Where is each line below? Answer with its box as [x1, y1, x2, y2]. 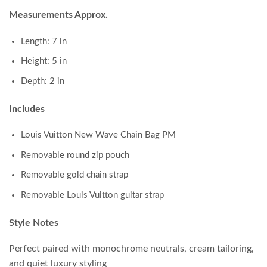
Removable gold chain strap [21, 170, 128, 180]
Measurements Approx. [9, 10, 108, 20]
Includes [9, 104, 45, 114]
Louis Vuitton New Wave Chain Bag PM [21, 131, 176, 140]
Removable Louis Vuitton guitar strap [21, 190, 164, 200]
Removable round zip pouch [21, 150, 129, 160]
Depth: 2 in [21, 76, 64, 86]
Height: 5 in [21, 57, 67, 66]
